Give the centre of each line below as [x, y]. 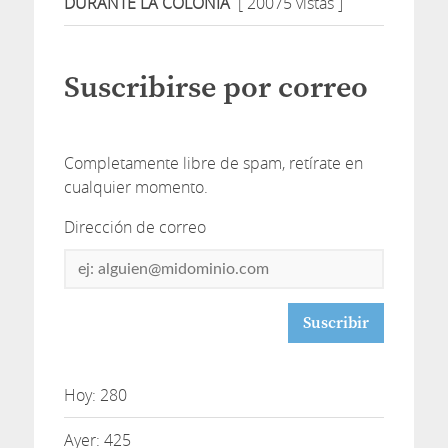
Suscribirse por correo [215, 88]
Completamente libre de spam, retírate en [213, 163]
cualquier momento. [135, 187]
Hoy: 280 [95, 395]
